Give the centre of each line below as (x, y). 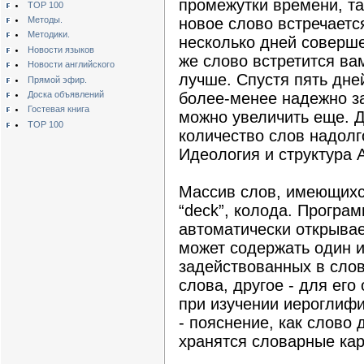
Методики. (48, 35)
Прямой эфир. (57, 79)
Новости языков (61, 49)
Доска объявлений (65, 95)
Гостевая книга (58, 109)
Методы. (45, 20)
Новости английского (71, 65)
